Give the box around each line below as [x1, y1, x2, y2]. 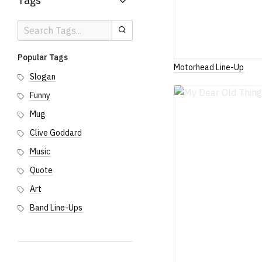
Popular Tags [18, 52, 68, 63]
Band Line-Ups [30, 202, 82, 213]
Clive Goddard [30, 127, 82, 138]
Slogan [30, 71, 56, 82]
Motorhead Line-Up [174, 61, 244, 73]
